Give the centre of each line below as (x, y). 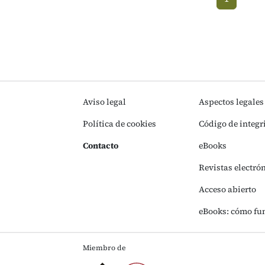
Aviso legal (104, 102)
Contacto (101, 146)
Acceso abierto (227, 189)
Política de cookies (119, 124)
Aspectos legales (231, 102)
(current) (236, 16)
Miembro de (104, 248)
